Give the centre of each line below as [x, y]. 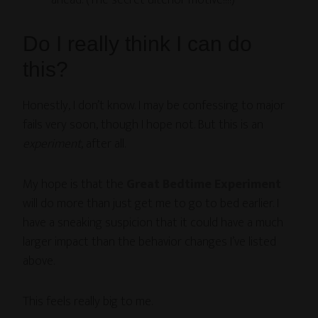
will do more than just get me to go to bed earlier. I [151, 204]
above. [39, 262]
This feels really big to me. [88, 302]
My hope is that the [75, 185]
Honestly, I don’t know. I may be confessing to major [154, 106]
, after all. [104, 144]
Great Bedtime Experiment [204, 185]
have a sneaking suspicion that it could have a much [153, 223]
